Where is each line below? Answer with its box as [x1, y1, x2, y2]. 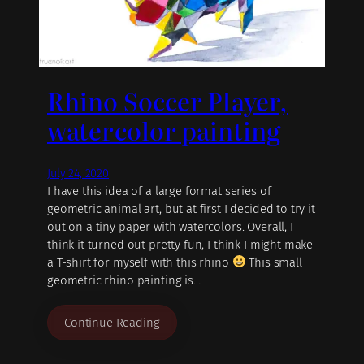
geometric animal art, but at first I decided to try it [47, 201, 315, 216]
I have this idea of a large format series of [47, 183, 271, 198]
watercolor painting [47, 112, 280, 149]
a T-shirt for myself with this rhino [47, 254, 232, 270]
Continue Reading [64, 314, 160, 330]
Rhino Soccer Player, [47, 83, 288, 119]
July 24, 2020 [47, 166, 110, 180]
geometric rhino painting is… [47, 272, 201, 288]
